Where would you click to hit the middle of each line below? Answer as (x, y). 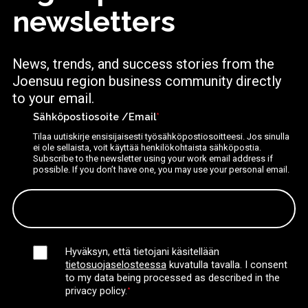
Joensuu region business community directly (147, 81)
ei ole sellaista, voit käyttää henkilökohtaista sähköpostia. (147, 147)
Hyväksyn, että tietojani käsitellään (143, 252)
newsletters (94, 22)
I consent (266, 265)
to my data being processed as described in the (173, 278)
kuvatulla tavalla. (205, 265)
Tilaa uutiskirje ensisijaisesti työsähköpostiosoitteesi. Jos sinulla (162, 136)
